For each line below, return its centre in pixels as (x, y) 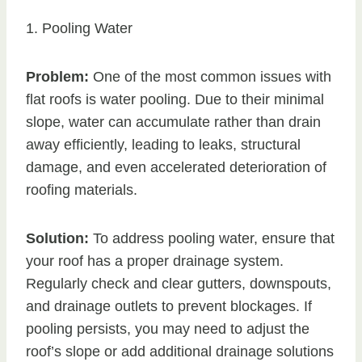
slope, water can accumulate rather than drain (173, 122)
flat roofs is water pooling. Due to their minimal (175, 100)
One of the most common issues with (210, 77)
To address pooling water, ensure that (212, 239)
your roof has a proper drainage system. (155, 261)
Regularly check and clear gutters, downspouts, (179, 284)
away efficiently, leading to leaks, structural (163, 145)
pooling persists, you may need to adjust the (168, 329)
